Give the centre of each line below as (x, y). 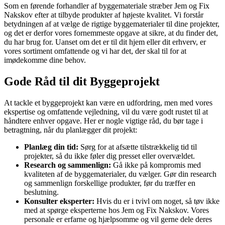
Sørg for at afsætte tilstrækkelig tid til (138, 147)
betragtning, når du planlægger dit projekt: (71, 130)
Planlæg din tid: (51, 147)
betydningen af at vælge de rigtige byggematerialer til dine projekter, (112, 24)
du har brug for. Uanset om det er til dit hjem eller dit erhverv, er (105, 42)
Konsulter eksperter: (59, 201)
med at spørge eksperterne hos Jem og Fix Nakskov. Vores (117, 210)
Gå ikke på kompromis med (156, 165)
